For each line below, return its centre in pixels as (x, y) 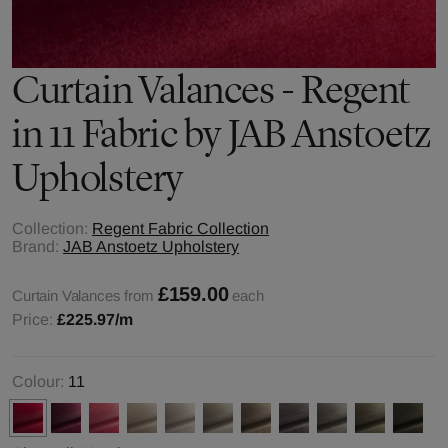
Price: (34, 319)
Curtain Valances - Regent (211, 89)
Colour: (38, 381)
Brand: (35, 246)
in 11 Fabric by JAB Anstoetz (221, 133)
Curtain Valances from (83, 295)
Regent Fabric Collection (180, 228)
